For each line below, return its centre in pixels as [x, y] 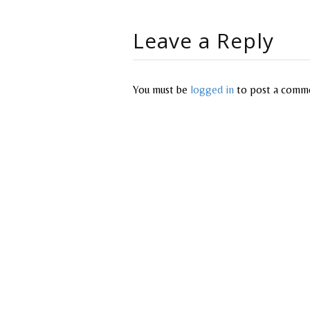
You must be [162, 90]
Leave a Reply [203, 40]
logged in [212, 90]
